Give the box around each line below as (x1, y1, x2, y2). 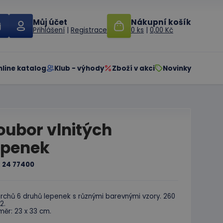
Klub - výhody (54, 63, 104, 73)
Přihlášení (33, 25, 65, 35)
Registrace (71, 25, 107, 35)
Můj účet (33, 17, 67, 27)
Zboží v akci (112, 63, 155, 73)
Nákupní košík (131, 17, 191, 27)
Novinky (163, 63, 191, 73)
